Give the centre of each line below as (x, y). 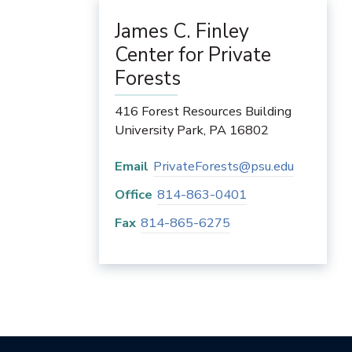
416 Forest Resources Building (203, 111)
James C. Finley (182, 31)
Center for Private (193, 55)
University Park (159, 130)
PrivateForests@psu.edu (224, 166)
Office (134, 194)
